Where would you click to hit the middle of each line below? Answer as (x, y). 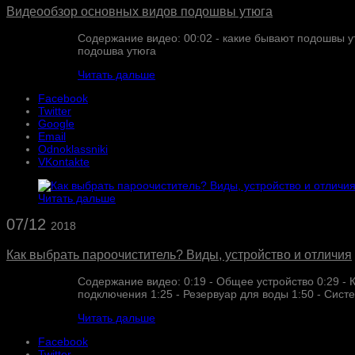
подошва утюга (117, 51)
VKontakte (64, 162)
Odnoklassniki (73, 149)
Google (56, 124)
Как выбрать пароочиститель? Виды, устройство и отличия (179, 254)
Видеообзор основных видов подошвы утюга (139, 11)
